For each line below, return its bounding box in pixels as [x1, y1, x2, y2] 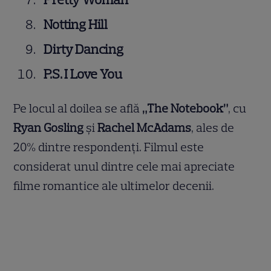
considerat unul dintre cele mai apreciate [13, 159, 235, 174]
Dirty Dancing [44, 41, 123, 58]
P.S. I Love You [44, 66, 122, 83]
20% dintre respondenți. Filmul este [13, 140, 204, 155]
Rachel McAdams [97, 120, 192, 135]
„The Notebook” [142, 101, 229, 116]
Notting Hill [44, 16, 108, 33]
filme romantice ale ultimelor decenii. [13, 178, 215, 194]
